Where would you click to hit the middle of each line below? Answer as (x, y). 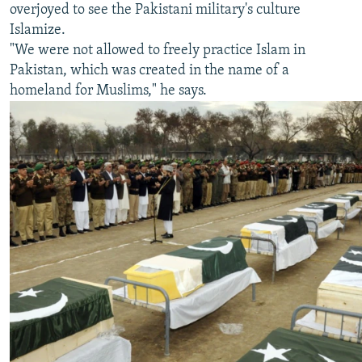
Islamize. (38, 31)
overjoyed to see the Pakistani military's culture (155, 11)
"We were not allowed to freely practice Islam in (158, 51)
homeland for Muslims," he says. (108, 91)
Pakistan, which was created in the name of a (149, 71)
